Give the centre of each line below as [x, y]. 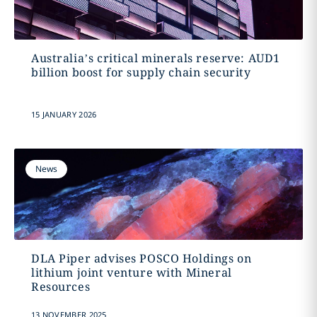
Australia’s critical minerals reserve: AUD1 [155, 58]
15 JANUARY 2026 [64, 114]
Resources [60, 287]
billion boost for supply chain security [141, 72]
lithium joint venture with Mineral [131, 272]
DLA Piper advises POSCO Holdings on [141, 258]
